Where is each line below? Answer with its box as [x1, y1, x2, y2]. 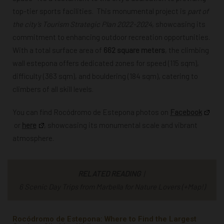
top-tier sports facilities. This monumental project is [12, 6, 187, 15]
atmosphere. [12, 133, 54, 142]
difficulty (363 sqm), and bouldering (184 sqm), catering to [12, 71, 198, 80]
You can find [12, 107, 52, 116]
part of [187, 6, 208, 15]
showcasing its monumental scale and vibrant [47, 120, 197, 129]
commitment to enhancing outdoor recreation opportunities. [12, 32, 210, 41]
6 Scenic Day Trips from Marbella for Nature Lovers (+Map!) [18, 181, 205, 191]
